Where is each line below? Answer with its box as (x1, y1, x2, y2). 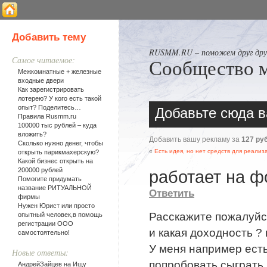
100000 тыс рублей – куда (18, 121, 97, 129)
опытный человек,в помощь (18, 210, 103, 218)
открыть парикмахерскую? (18, 148, 99, 156)
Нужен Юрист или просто (18, 201, 95, 209)
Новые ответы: (12, 246, 69, 258)
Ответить (149, 187, 194, 199)
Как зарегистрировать (18, 85, 84, 93)
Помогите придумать (18, 175, 82, 182)
